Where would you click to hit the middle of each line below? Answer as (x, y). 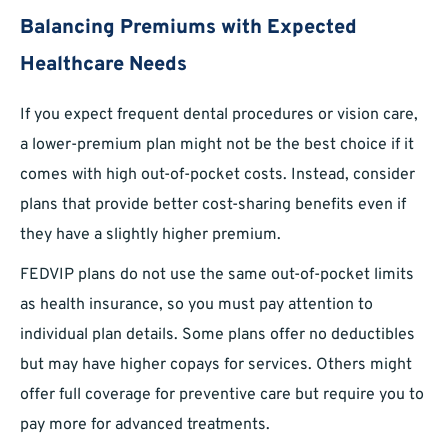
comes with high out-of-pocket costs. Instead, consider (217, 175)
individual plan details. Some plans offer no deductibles (217, 335)
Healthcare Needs (103, 65)
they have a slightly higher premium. (150, 235)
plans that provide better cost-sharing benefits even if (213, 205)
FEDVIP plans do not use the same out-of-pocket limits (217, 275)
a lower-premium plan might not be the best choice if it (217, 145)
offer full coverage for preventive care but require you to (222, 395)
